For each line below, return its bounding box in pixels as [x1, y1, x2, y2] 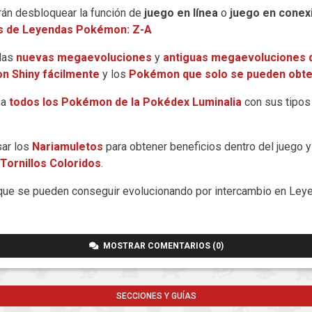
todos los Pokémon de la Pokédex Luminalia [9, 95, 242, 109]
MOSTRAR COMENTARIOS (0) [98, 241, 224, 251]
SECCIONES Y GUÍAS [116, 291, 196, 302]
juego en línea [144, 6, 218, 20]
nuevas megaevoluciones [16, 51, 152, 65]
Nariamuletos [32, 140, 103, 154]
